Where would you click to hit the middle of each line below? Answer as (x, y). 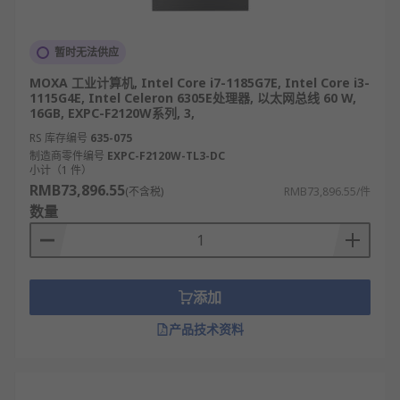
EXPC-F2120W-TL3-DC (166, 156)
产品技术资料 (206, 329)
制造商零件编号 (67, 156)
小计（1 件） (61, 170)
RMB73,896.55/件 (327, 192)
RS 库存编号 (58, 138)
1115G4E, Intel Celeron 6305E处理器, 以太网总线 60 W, (193, 98)
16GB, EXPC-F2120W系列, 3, (112, 113)
